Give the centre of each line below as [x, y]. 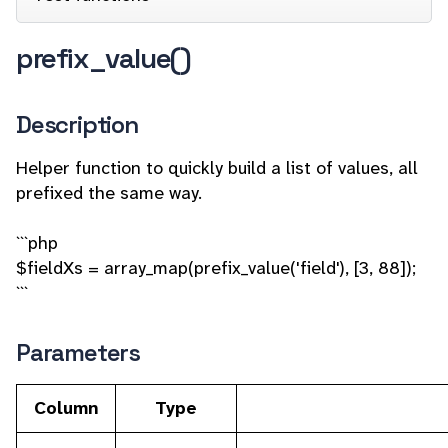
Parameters [78, 352]
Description [77, 124]
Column [66, 408]
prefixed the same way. [109, 193]
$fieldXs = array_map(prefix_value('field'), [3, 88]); [216, 268]
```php [37, 243]
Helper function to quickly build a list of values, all [217, 168]
